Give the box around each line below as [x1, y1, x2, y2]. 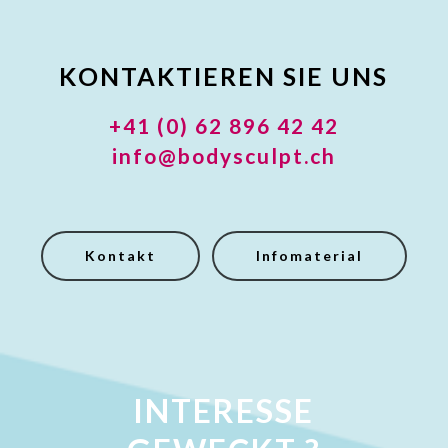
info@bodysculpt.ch [111, 143, 336, 168]
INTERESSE [133, 391, 315, 430]
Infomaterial [255, 247, 363, 264]
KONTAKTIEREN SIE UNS [59, 61, 389, 91]
